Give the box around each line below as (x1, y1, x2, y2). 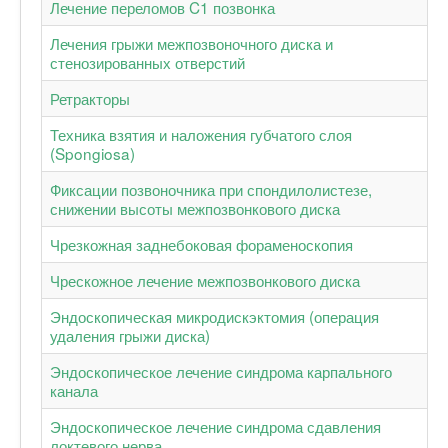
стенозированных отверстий (50, 50, 245, 73)
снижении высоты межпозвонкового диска (50, 196, 340, 219)
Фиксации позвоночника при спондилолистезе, (50, 177, 372, 200)
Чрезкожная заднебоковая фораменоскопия (50, 232, 353, 255)
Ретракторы (50, 86, 130, 109)
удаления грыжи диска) (50, 323, 210, 346)
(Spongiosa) (50, 141, 135, 164)
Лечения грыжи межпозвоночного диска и (50, 31, 333, 54)
